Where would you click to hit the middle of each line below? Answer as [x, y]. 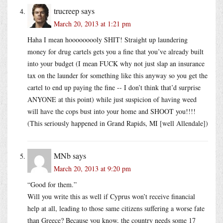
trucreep [66, 10]
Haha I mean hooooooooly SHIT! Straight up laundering [108, 39]
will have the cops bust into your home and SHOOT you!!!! [111, 111]
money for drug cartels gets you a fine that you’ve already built [115, 51]
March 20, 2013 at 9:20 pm [92, 168]
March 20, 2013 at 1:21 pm [92, 23]
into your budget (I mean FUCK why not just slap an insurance [116, 63]
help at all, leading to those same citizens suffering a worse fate [116, 208]
